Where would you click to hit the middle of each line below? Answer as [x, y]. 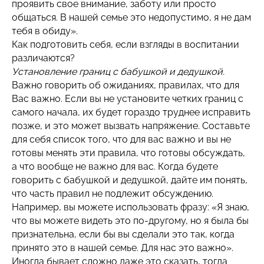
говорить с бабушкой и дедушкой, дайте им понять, [130, 180]
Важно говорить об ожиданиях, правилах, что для [126, 85]
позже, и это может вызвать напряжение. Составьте [131, 126]
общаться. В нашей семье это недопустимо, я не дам [131, 17]
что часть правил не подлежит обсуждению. [113, 194]
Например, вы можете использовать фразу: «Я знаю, [131, 207]
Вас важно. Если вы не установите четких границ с [128, 99]
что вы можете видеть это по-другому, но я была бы [130, 221]
